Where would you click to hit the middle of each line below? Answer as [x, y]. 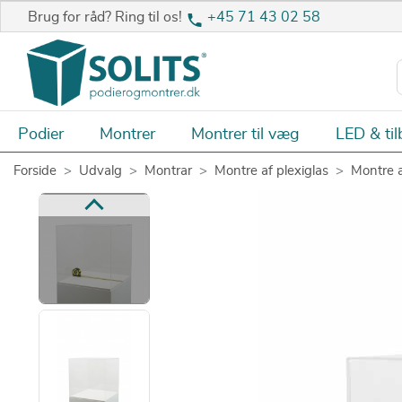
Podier [41, 134]
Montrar [168, 170]
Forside [35, 170]
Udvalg [100, 170]
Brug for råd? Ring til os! [107, 17]
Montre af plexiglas [271, 170]
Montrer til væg [245, 134]
